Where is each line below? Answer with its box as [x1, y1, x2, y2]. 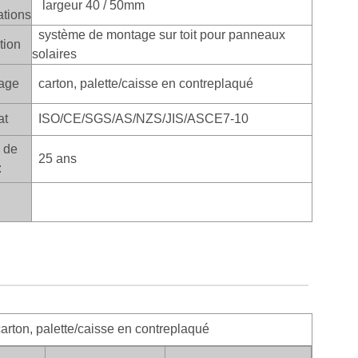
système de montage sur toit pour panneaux [32, 27, 285, 42]
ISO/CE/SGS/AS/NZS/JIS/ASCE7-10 [32, 111, 249, 125]
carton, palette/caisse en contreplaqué [32, 76, 253, 90]
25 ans [32, 151, 77, 165]
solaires [32, 46, 77, 61]
